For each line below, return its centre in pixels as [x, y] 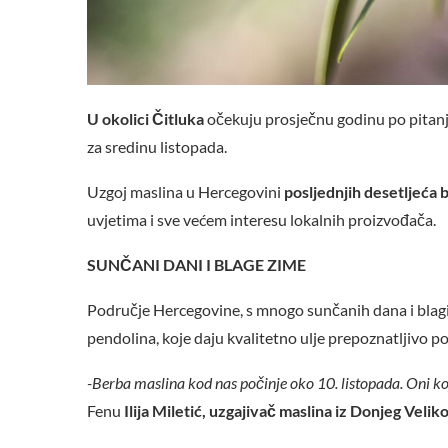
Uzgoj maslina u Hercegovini [184, 192]
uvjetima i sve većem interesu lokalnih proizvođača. [261, 220]
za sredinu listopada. [157, 147]
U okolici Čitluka [145, 119]
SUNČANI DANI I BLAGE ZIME [196, 265]
